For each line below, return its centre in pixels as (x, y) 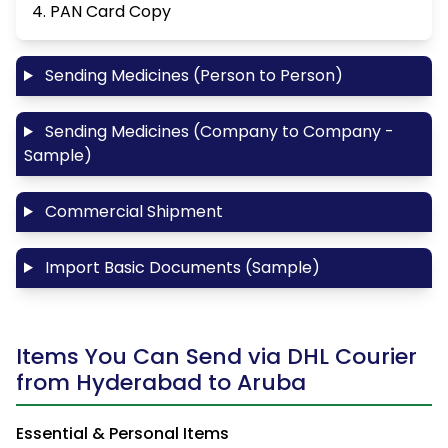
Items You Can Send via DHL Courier (216, 356)
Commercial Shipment (131, 211)
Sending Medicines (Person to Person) (191, 75)
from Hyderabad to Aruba (161, 382)
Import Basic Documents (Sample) (180, 267)
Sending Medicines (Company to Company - (217, 131)
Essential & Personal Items (122, 433)
